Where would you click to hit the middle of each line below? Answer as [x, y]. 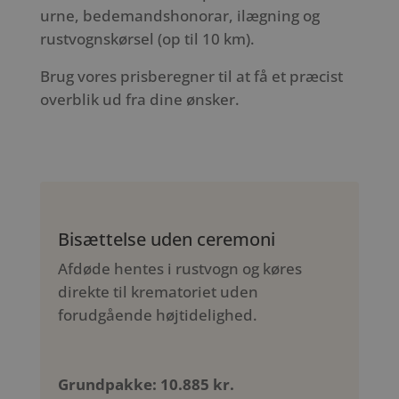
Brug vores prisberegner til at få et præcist [191, 77]
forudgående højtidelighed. [157, 315]
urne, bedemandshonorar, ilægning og [179, 15]
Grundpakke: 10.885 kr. [146, 385]
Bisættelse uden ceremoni [166, 240]
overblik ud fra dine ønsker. [139, 100]
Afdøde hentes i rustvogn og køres [179, 269]
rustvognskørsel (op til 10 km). [147, 38]
